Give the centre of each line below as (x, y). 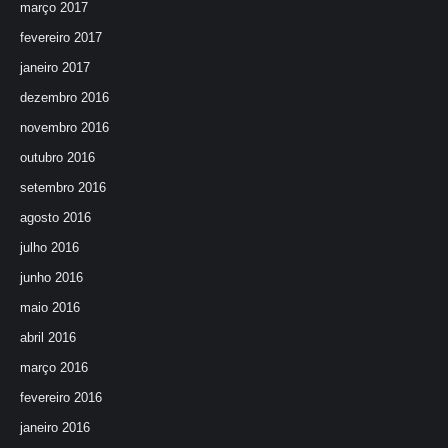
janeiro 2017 (55, 67)
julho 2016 (49, 247)
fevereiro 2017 (61, 37)
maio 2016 (50, 307)
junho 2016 (51, 277)
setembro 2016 (63, 187)
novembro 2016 (64, 127)
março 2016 (54, 367)
